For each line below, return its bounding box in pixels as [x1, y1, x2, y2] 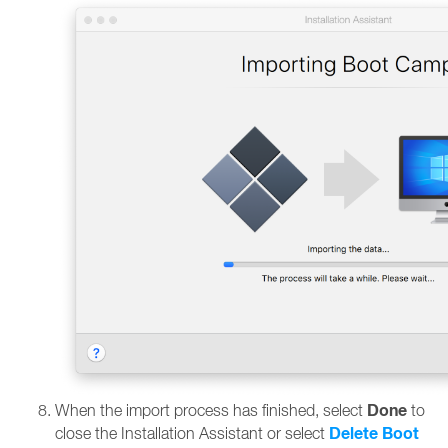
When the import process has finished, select [55, 401, 367, 419]
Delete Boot [329, 423, 419, 444]
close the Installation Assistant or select [55, 424, 329, 442]
